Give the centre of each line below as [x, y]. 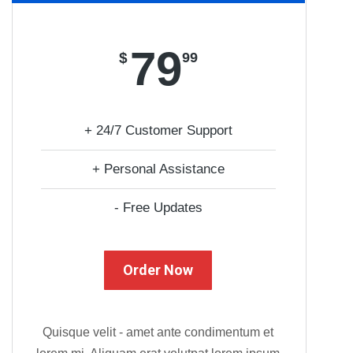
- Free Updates [158, 208]
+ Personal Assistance [158, 169]
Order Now [158, 270]
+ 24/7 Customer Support [158, 130]
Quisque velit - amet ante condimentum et [158, 332]
